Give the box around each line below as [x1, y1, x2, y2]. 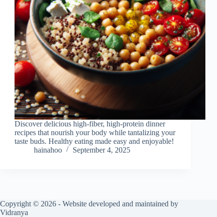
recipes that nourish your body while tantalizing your [15, 128, 175, 137]
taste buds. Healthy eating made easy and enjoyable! [15, 137, 174, 146]
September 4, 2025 [73, 146, 130, 155]
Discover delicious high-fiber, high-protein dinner [15, 120, 165, 128]
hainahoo [34, 146, 62, 155]
